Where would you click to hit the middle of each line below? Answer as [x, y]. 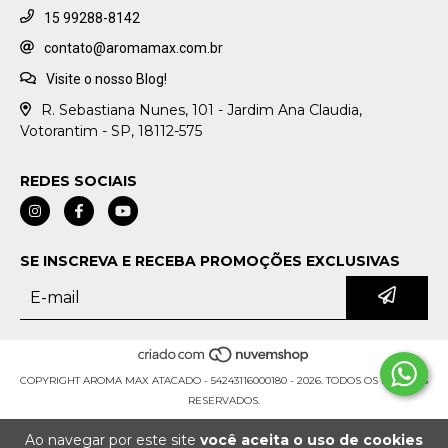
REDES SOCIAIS [78, 180]
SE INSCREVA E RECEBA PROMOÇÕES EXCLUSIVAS [210, 260]
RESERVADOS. [224, 401]
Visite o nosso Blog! [106, 79]
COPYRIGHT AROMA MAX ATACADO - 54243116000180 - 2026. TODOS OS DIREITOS [224, 381]
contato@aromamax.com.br [133, 48]
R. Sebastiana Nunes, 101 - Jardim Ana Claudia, [201, 109]
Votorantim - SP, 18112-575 [111, 130]
